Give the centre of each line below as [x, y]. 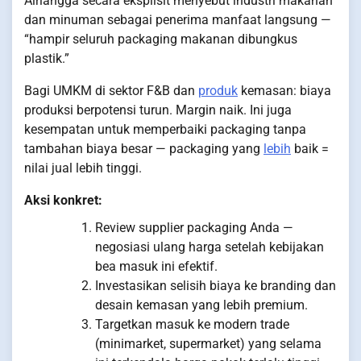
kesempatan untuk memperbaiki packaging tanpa [165, 130]
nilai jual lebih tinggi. [83, 168]
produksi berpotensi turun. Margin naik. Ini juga [158, 110]
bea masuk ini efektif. [156, 267]
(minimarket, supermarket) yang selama [208, 344]
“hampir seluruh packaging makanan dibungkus [161, 39]
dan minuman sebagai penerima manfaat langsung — [178, 20]
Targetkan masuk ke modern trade [192, 325]
